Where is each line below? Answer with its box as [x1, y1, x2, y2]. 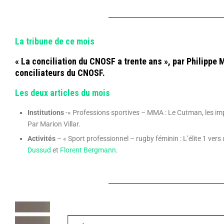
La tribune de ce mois [15, 36, 94, 47]
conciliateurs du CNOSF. [15, 67, 105, 78]
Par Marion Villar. [27, 120, 80, 128]
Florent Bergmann [60, 146, 116, 154]
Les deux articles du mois [15, 87, 110, 98]
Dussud [27, 146, 51, 154]
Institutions [27, 108, 65, 117]
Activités [27, 134, 57, 143]
